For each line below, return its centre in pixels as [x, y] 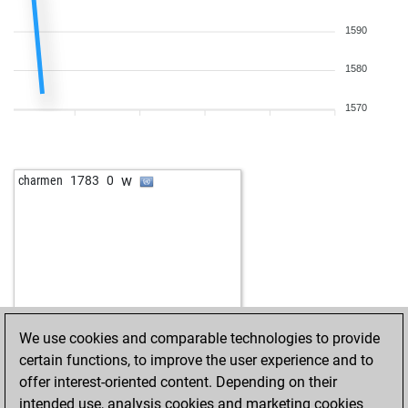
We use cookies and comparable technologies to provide [199, 338]
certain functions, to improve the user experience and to [196, 360]
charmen [41, 180]
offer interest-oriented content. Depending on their [178, 382]
